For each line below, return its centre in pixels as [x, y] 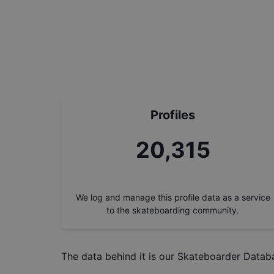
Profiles [173, 115]
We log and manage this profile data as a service [173, 197]
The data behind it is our [118, 256]
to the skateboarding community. [173, 210]
